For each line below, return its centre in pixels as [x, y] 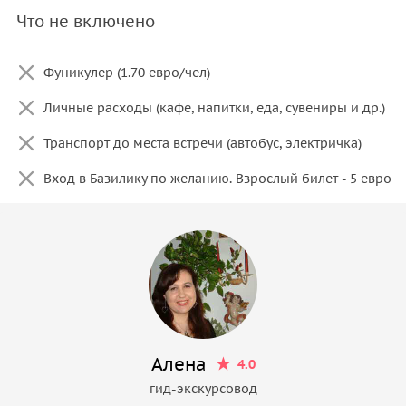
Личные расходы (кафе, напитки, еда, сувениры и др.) [214, 107]
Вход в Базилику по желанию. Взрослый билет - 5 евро [217, 178]
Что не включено [86, 21]
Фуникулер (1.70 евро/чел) [127, 72]
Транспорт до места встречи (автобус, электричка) [203, 143]
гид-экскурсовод [203, 388]
